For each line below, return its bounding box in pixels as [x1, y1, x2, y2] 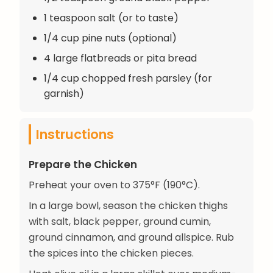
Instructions [36, 124, 114, 144]
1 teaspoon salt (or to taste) [44, 10, 179, 25]
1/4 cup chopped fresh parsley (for [44, 71, 212, 85]
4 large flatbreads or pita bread [44, 51, 197, 65]
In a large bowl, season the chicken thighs [29, 198, 228, 213]
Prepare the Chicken [29, 157, 137, 172]
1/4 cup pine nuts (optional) [44, 30, 177, 45]
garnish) [44, 86, 84, 101]
